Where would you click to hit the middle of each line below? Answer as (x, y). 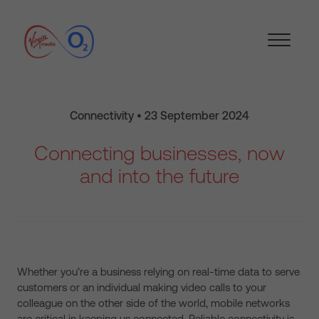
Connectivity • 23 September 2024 (159, 115)
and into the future (159, 176)
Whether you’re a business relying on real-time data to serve (158, 272)
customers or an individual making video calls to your (142, 287)
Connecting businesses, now (159, 153)
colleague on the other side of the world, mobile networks (153, 303)
